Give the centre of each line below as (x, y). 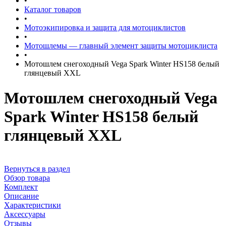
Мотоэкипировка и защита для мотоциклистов (105, 28)
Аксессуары (25, 214)
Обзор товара (27, 178)
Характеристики (33, 205)
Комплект (21, 187)
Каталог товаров (53, 10)
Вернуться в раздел (37, 169)
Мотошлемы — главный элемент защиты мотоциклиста (121, 46)
